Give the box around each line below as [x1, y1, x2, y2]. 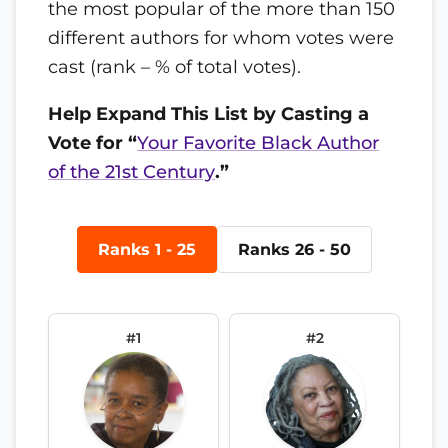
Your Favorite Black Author [137, 131, 379, 153]
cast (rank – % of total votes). [48, 55, 301, 77]
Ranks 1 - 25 [97, 239, 196, 259]
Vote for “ [48, 131, 137, 153]
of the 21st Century [48, 160, 215, 182]
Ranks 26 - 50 [237, 239, 351, 259]
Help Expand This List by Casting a [48, 102, 369, 124]
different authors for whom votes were [48, 26, 394, 48]
